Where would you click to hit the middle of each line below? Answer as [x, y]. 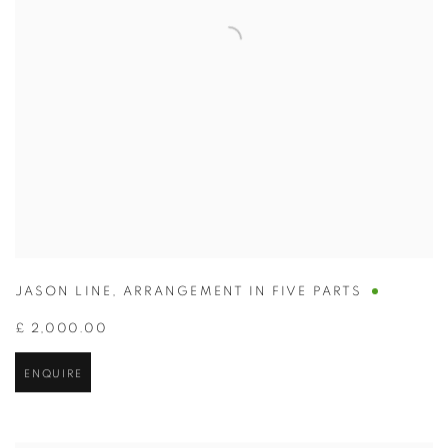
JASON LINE [63, 293]
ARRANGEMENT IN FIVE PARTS [242, 293]
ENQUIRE [53, 375]
